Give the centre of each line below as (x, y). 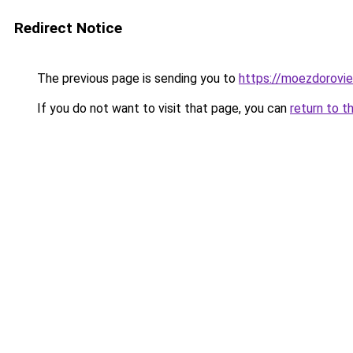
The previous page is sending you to (136, 78)
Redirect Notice (68, 28)
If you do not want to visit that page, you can (162, 108)
